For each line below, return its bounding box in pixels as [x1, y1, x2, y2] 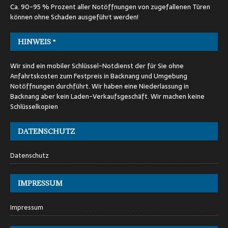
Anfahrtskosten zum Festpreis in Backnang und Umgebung [10, 70, 187, 81]
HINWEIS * [18, 37, 56, 46]
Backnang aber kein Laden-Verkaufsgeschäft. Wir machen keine [10, 91, 205, 102]
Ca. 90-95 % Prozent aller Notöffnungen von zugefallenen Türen [10, 1, 210, 12]
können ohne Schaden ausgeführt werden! [10, 11, 138, 22]
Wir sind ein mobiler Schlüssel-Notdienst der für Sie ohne [10, 60, 184, 71]
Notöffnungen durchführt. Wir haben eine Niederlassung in [10, 80, 189, 92]
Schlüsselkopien [10, 101, 58, 112]
